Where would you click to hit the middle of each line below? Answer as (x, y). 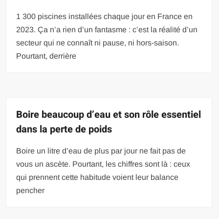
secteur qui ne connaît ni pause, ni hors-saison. (98, 43)
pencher (31, 190)
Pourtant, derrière (46, 56)
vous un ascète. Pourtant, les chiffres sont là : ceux (103, 164)
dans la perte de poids (64, 129)
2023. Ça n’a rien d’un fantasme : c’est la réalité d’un (107, 30)
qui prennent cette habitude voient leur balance (98, 177)
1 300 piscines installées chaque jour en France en (105, 16)
